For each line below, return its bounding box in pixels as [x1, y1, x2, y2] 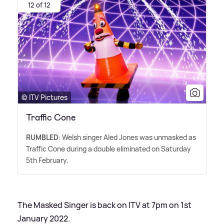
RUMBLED [26, 132, 58, 142]
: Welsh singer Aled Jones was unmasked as [58, 132, 196, 142]
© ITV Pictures [21, 92, 67, 102]
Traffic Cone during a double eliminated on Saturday [26, 144, 191, 154]
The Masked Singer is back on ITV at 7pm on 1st [17, 199, 191, 211]
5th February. [26, 155, 68, 165]
